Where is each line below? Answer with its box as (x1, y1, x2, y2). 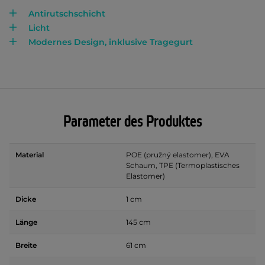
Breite (15, 241, 37, 250)
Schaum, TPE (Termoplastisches (126, 161, 240, 170)
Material (15, 150, 44, 160)
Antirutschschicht (28, 8, 105, 20)
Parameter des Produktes (63, 112, 202, 132)
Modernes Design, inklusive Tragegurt (28, 37, 193, 48)
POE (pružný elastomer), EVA (126, 150, 230, 160)
